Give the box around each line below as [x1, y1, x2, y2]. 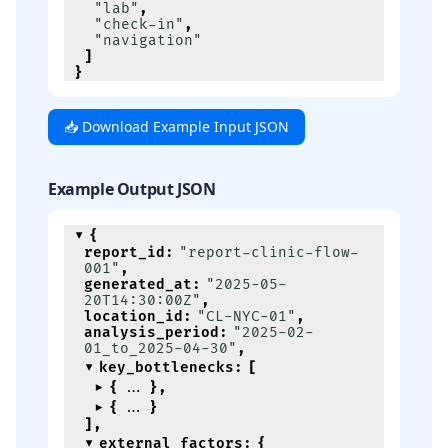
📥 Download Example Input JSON [64, 117, 289, 136]
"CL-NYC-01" [197, 308, 296, 325]
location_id [84, 308, 183, 325]
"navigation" [94, 32, 202, 49]
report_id [84, 244, 165, 261]
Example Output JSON [48, 178, 216, 200]
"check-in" [94, 16, 184, 33]
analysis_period [84, 324, 219, 341]
